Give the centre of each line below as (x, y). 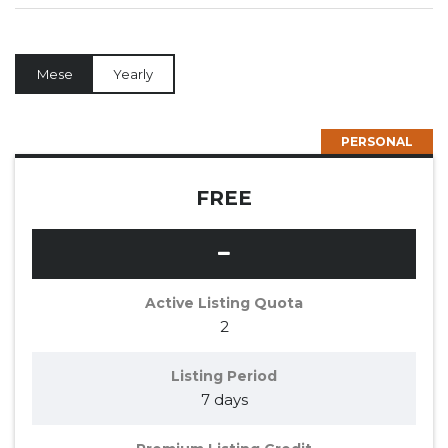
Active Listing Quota (224, 303)
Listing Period (224, 376)
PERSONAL (377, 142)
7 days (224, 400)
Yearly (133, 74)
